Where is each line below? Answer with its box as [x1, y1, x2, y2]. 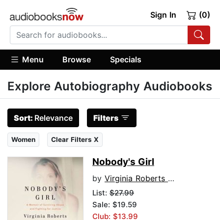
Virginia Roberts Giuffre [105, 173, 168, 184]
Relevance [34, 113, 73, 123]
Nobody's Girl [92, 156, 154, 168]
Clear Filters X [51, 136, 99, 144]
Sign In [150, 10, 176, 20]
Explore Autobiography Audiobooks [7, 79, 212, 94]
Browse [62, 54, 91, 64]
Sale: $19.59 [92, 200, 137, 210]
